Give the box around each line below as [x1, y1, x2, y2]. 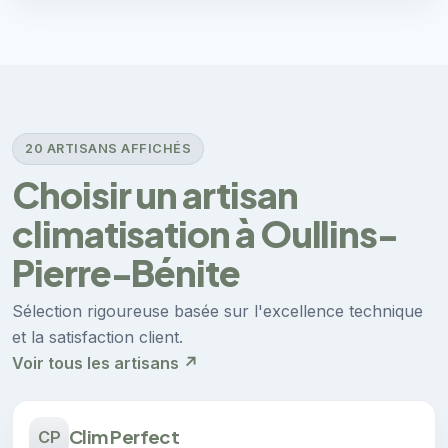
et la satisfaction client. [12, 326, 183, 347]
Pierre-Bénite [12, 249, 240, 295]
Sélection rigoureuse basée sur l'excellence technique [12, 300, 423, 321]
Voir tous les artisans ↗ [12, 352, 198, 373]
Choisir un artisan [12, 171, 298, 217]
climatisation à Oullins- [12, 210, 399, 256]
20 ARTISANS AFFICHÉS [25, 141, 192, 157]
